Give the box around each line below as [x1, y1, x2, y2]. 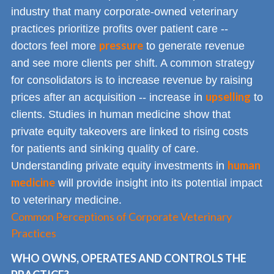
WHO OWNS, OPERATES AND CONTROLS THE [11, 251, 246, 265]
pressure [99, 39, 143, 53]
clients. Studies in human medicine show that [11, 108, 231, 121]
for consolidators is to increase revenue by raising [11, 74, 253, 87]
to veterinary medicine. [11, 194, 122, 207]
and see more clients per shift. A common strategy [11, 57, 254, 70]
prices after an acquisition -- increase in [11, 91, 206, 104]
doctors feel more [11, 40, 99, 53]
